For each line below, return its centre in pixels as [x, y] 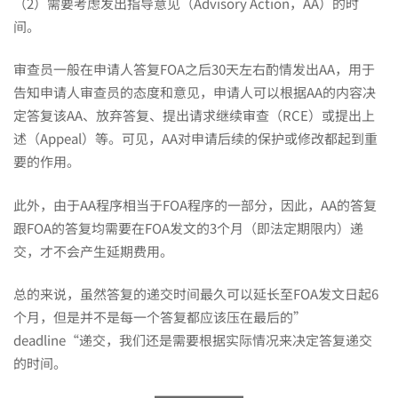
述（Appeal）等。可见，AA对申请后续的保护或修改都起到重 [195, 138]
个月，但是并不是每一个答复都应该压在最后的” [160, 317]
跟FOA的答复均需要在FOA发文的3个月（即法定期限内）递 [188, 227]
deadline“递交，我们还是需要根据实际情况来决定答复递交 [193, 340]
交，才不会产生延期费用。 [93, 251]
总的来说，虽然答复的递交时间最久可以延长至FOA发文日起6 [196, 294]
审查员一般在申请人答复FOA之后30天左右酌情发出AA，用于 [194, 69]
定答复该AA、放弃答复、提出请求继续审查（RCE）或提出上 [194, 115]
